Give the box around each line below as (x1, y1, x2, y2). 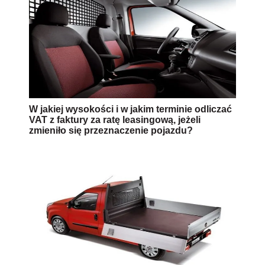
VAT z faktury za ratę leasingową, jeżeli (29, 115, 201, 125)
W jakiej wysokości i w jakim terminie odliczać (29, 104, 232, 115)
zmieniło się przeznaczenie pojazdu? (29, 125, 193, 136)
